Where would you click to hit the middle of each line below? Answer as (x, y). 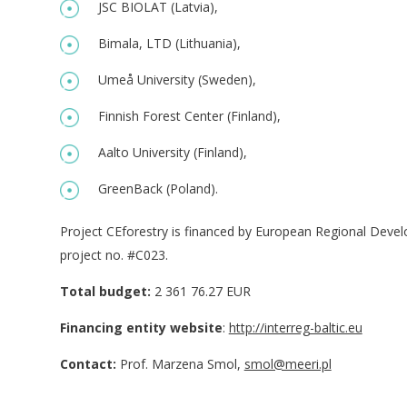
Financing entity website (141, 327)
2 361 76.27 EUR (200, 291)
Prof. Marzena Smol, (180, 363)
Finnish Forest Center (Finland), (189, 115)
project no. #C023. (114, 254)
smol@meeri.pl (288, 363)
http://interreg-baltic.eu (295, 327)
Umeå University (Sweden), (177, 79)
